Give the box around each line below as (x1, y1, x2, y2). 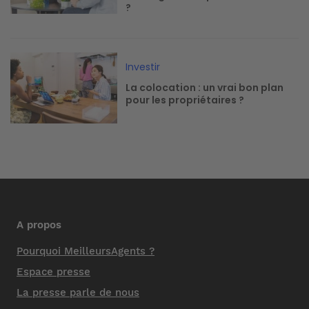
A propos (17, 219, 61, 232)
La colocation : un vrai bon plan (126, 80, 284, 94)
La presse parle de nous (17, 286, 139, 299)
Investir (126, 59, 161, 74)
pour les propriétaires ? (126, 92, 245, 107)
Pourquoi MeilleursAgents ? (17, 245, 154, 258)
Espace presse (17, 266, 90, 279)
